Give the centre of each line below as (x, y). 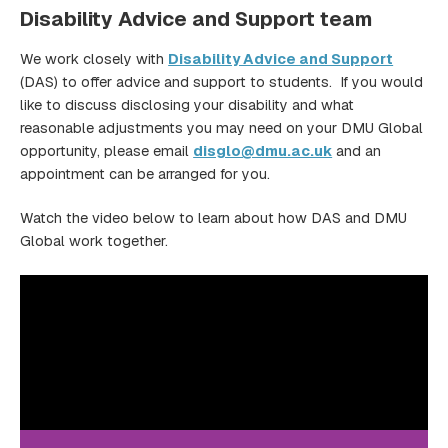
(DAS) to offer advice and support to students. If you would (222, 81)
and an (357, 150)
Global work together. (94, 241)
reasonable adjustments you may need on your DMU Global (222, 127)
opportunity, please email (107, 150)
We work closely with (94, 58)
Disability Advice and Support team (196, 18)
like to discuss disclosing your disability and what (187, 104)
